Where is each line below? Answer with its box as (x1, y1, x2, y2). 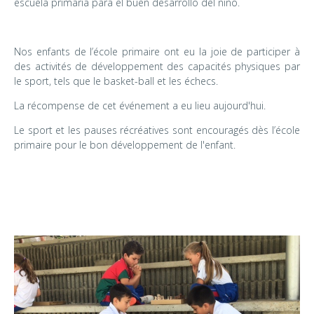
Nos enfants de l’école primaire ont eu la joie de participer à (14, 45, 300, 59)
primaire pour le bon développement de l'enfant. (14, 138, 235, 152)
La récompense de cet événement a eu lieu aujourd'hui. (14, 99, 266, 113)
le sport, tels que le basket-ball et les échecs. (14, 74, 218, 88)
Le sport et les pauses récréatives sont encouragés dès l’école (14, 123, 300, 137)
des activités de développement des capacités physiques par (14, 60, 300, 74)
